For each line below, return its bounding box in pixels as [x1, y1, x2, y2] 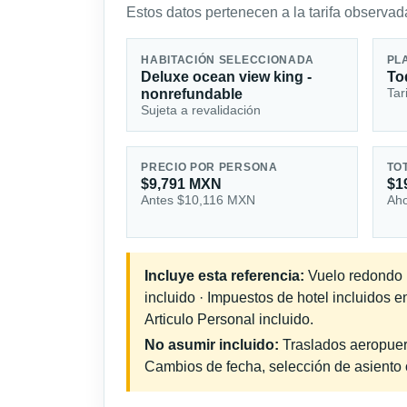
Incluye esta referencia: [144, 268, 304, 284]
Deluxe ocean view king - [141, 68, 313, 84]
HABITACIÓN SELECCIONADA [141, 54, 315, 65]
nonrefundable [141, 85, 243, 102]
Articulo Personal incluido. [144, 312, 313, 328]
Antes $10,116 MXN [141, 193, 256, 208]
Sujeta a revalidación [141, 102, 262, 117]
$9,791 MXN [141, 176, 223, 193]
